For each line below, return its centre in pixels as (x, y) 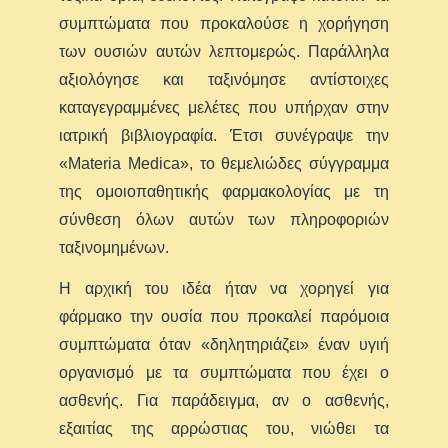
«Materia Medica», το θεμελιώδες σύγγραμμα (224, 163)
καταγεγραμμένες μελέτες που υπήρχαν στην (224, 107)
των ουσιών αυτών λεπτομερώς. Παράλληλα (224, 51)
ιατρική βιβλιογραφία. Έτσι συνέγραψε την (224, 135)
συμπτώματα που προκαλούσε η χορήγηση (224, 23)
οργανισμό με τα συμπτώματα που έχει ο (224, 372)
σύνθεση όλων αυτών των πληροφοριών (224, 219)
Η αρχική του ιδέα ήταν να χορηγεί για (224, 288)
